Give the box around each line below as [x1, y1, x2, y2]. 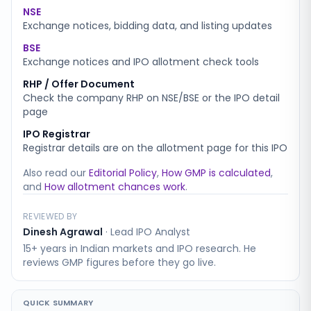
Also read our [23, 166, 86, 180]
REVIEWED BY [23, 210, 78, 222]
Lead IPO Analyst [110, 225, 190, 239]
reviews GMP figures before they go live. [23, 255, 216, 269]
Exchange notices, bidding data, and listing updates [23, 19, 272, 33]
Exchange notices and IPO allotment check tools [23, 55, 259, 69]
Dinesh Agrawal [23, 225, 103, 239]
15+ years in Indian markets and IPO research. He [23, 242, 256, 255]
